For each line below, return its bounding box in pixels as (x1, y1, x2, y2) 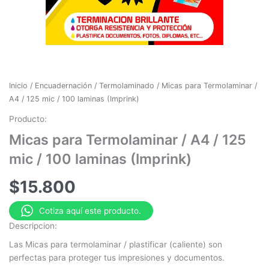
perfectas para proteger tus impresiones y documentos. (9, 252, 225, 262)
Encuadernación (35, 81, 92, 91)
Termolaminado (99, 81, 154, 91)
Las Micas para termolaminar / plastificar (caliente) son (9, 239, 222, 249)
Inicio (9, 81, 28, 91)
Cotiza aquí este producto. (39, 206, 141, 216)
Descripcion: (9, 221, 57, 231)
